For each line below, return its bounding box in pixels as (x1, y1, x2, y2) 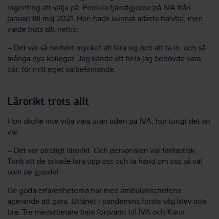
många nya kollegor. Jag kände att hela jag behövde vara (7, 54, 201, 64)
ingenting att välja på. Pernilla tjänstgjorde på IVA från (7, 3, 191, 13)
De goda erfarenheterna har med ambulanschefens (7, 186, 181, 196)
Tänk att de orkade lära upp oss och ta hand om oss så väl (7, 156, 202, 166)
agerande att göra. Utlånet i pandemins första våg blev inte (7, 197, 207, 206)
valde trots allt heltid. (7, 24, 79, 34)
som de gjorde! (7, 167, 59, 177)
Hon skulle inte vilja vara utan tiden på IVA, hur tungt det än (7, 116, 210, 126)
